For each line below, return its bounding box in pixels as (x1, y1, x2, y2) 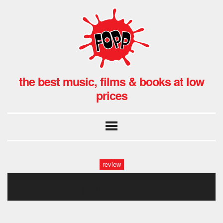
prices (96, 87, 127, 104)
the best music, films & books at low (19, 73, 204, 90)
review (102, 159, 121, 169)
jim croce (83, 176, 140, 197)
